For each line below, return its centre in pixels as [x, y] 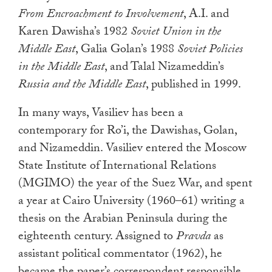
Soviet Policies [210, 51]
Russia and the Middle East [82, 86]
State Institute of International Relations [117, 167]
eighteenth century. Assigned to [97, 238]
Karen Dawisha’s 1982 [74, 33]
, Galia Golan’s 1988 [126, 51]
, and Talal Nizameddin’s [164, 68]
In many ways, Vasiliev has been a [101, 114]
